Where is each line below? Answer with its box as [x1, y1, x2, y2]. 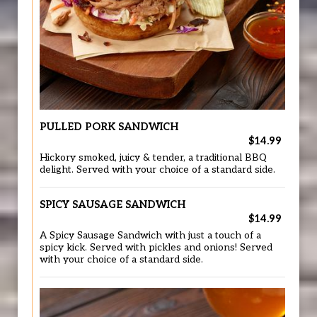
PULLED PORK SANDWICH [40, 121, 179, 133]
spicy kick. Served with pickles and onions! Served [40, 242, 272, 253]
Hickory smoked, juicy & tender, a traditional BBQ [40, 152, 267, 163]
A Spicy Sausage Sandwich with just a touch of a [40, 230, 261, 241]
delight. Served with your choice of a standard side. [40, 164, 275, 175]
